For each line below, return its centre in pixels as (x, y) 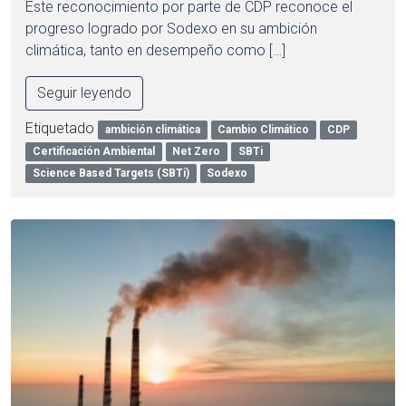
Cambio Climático (264, 130)
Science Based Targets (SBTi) (111, 174)
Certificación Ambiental (93, 152)
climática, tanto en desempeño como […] (155, 51)
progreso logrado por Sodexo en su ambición (171, 29)
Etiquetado (62, 129)
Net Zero (197, 152)
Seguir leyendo (84, 93)
